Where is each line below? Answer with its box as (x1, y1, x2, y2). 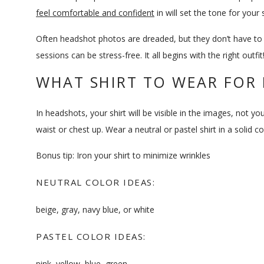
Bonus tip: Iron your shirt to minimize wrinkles (36, 150, 210, 161)
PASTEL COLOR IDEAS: (36, 230, 146, 242)
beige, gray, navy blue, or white (36, 204, 154, 215)
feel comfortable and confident (36, 7, 154, 18)
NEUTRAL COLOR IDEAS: (36, 176, 155, 188)
